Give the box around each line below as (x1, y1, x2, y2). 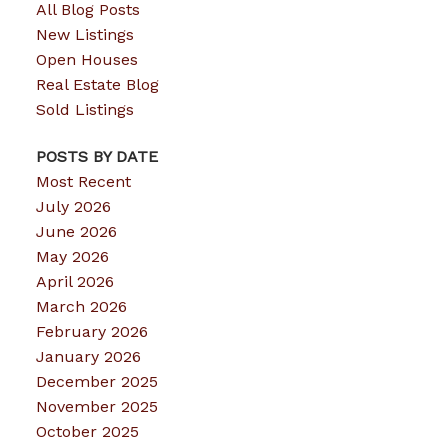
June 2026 (35, 222, 117, 242)
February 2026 (35, 322, 148, 342)
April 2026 (35, 272, 114, 292)
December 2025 (35, 372, 158, 392)
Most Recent (35, 172, 131, 192)
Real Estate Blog (35, 74, 159, 94)
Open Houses (35, 49, 138, 69)
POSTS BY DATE (35, 147, 158, 167)
